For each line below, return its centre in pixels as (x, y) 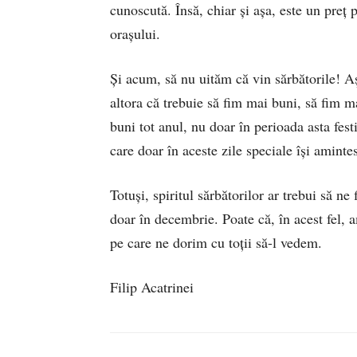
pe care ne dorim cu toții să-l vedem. (216, 242)
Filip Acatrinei (152, 286)
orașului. (135, 33)
